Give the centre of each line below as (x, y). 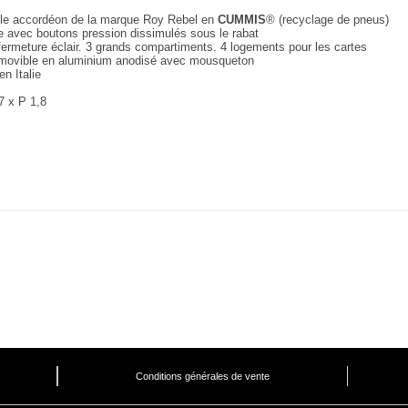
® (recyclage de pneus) (327, 20)
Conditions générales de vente (202, 376)
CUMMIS (242, 20)
